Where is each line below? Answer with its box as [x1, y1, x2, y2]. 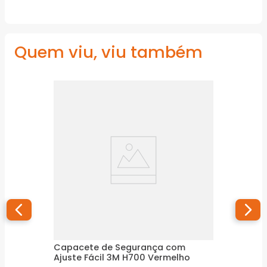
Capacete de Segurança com [54, 241, 185, 254]
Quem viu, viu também [14, 41, 203, 64]
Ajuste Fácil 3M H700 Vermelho [54, 252, 190, 264]
